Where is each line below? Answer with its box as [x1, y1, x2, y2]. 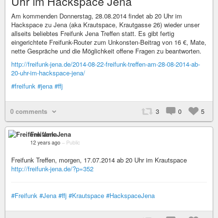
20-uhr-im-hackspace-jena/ [11, 68, 85, 77]
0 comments [10, 107, 47, 116]
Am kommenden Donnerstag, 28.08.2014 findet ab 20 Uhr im [11, 11, 182, 20]
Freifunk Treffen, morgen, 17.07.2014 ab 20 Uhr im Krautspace [11, 155, 187, 164]
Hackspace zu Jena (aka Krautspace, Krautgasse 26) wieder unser [11, 20, 200, 29]
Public [66, 139, 80, 146]
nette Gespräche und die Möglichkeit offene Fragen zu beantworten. [11, 46, 201, 55]
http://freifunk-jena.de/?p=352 [11, 164, 93, 173]
